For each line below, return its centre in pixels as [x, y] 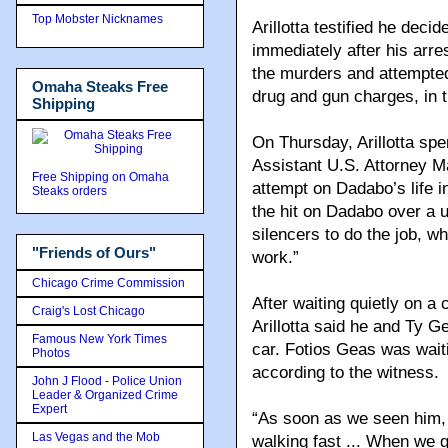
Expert [49, 408]
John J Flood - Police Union [107, 380]
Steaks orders [71, 191]
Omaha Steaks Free [100, 86]
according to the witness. [345, 373]
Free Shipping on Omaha [100, 177]
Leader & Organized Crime [105, 394]
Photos [51, 352]
